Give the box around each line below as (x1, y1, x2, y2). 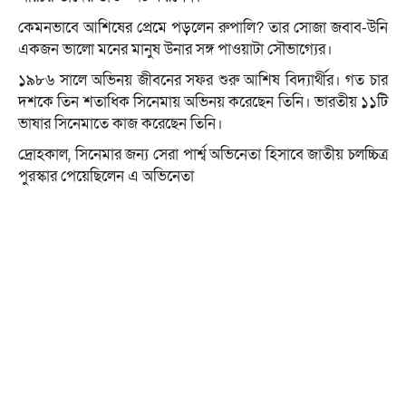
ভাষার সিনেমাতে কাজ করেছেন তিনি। (18, 113, 223, 135)
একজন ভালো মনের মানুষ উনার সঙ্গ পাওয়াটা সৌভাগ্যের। (18, 39, 333, 61)
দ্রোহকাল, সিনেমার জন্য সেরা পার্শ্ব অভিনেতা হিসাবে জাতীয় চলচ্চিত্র (18, 144, 388, 166)
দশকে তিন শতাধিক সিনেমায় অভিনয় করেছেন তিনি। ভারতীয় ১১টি (18, 92, 388, 113)
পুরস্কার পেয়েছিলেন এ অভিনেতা (18, 166, 194, 188)
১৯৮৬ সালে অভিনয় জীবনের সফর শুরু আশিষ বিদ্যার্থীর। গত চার (18, 70, 388, 92)
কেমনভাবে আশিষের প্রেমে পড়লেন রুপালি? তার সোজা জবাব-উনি (18, 17, 388, 39)
